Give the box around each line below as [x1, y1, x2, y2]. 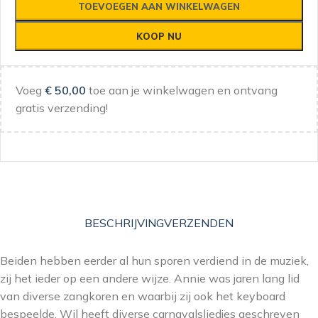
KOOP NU [136, 31, 182, 42]
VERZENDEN [164, 215, 234, 230]
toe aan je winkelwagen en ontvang [86, 83, 278, 97]
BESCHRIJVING [84, 215, 164, 230]
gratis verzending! [16, 101, 108, 115]
